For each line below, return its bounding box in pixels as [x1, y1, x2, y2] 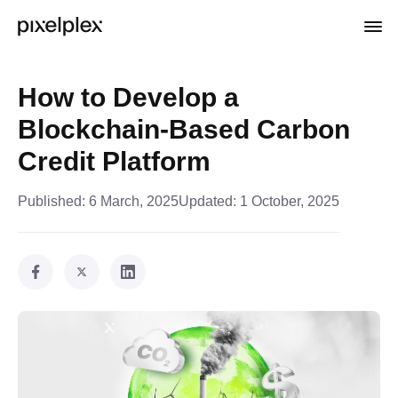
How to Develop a [18, 83, 239, 112]
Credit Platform [18, 147, 211, 176]
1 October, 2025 [240, 194, 339, 209]
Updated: [179, 194, 236, 209]
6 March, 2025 [89, 194, 179, 209]
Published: [18, 194, 85, 209]
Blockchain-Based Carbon [18, 115, 350, 144]
